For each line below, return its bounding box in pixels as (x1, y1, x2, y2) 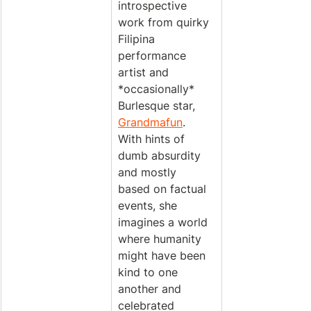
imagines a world (118, 215, 211, 229)
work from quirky (118, 15, 212, 29)
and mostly (118, 165, 180, 179)
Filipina (118, 32, 158, 46)
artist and (118, 65, 172, 79)
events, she (118, 199, 180, 212)
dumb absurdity (118, 149, 204, 162)
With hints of (118, 132, 188, 146)
